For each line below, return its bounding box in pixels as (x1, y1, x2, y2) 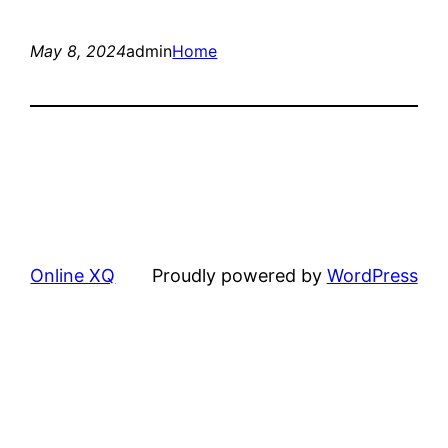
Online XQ (30, 264, 116, 286)
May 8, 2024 (30, 40, 127, 61)
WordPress (326, 264, 418, 286)
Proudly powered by (151, 264, 327, 286)
